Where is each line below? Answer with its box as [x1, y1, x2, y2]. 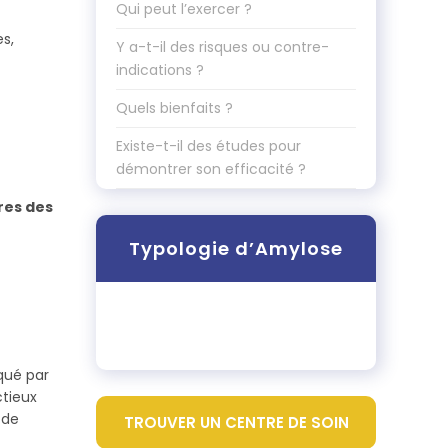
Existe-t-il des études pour [116, 136, 301, 156]
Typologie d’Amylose [129, 236, 343, 261]
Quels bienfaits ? [116, 98, 233, 118]
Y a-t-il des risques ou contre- [116, 37, 329, 57]
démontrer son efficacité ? [116, 159, 306, 179]
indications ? [116, 60, 204, 80]
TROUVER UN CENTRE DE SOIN [123, 412, 349, 433]
